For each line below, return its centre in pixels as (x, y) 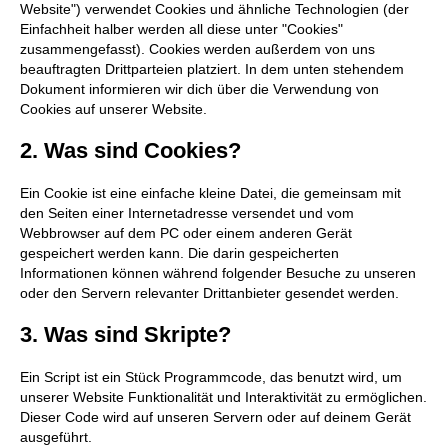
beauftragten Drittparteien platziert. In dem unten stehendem (212, 69)
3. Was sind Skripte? (125, 335)
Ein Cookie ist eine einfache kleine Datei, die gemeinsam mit (210, 193)
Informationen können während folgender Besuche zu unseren (218, 273)
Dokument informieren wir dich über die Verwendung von (199, 89)
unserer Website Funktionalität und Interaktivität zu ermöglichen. (223, 397)
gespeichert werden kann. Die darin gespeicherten (179, 253)
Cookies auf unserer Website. (113, 109)
